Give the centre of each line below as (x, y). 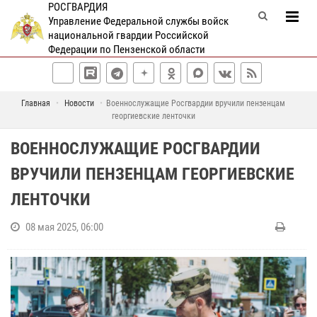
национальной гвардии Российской (128, 35)
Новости (79, 103)
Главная (36, 103)
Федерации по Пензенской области (126, 50)
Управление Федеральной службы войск (138, 21)
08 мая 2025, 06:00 (64, 227)
